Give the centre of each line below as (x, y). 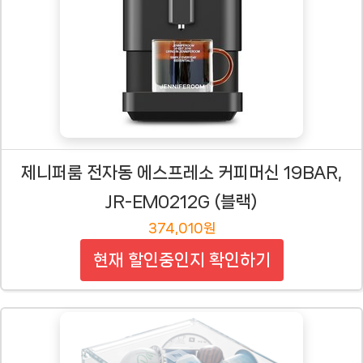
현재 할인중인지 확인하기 (181, 260)
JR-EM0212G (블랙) (181, 201)
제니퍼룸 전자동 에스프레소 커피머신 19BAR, (181, 172)
